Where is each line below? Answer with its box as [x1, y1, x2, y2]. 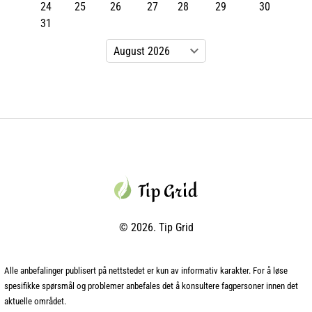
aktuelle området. [4, 295, 66, 306]
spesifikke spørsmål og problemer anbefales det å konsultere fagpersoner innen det [4, 280, 298, 291]
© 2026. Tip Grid [118, 220, 194, 234]
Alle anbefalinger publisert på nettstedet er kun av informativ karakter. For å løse [4, 265, 288, 276]
